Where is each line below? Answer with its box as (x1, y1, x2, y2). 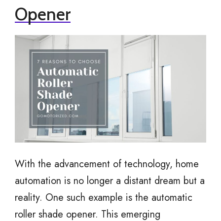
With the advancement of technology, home (15, 157, 199, 172)
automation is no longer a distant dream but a (15, 174, 205, 188)
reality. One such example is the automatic (15, 190, 192, 205)
